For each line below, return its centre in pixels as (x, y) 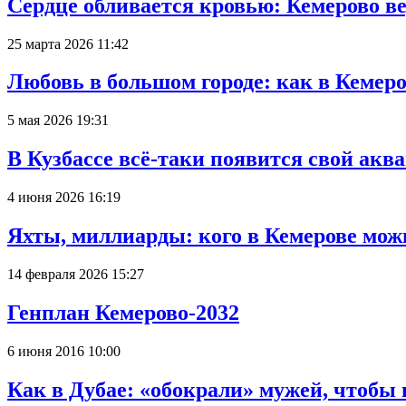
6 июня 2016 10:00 (64, 351)
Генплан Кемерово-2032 (123, 312)
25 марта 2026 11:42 (68, 43)
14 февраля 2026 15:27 (76, 274)
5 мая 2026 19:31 (58, 121)
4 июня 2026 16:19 (64, 198)
